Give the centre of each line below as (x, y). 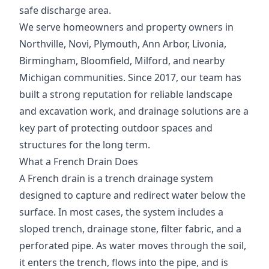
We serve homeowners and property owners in (126, 27)
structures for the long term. (85, 145)
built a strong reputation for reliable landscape (126, 95)
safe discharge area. (65, 11)
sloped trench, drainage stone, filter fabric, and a (130, 229)
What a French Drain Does (79, 162)
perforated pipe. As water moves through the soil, (133, 246)
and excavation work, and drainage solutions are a (134, 111)
